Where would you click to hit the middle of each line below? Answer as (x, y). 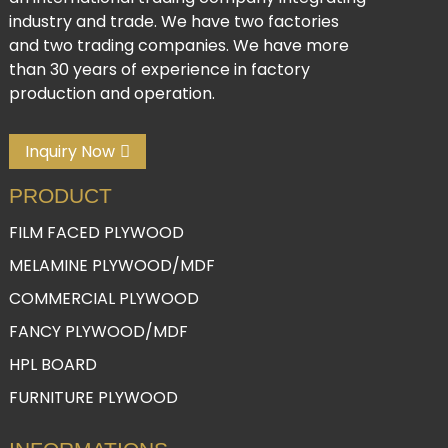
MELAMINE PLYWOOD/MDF (111, 265)
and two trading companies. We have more (178, 46)
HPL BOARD (52, 364)
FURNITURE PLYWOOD (93, 397)
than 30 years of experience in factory (159, 70)
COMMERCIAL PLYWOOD (103, 298)
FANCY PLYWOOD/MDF (98, 331)
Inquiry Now (69, 152)
